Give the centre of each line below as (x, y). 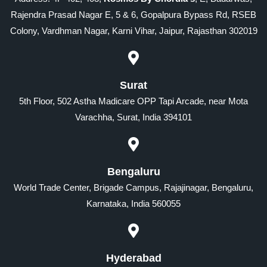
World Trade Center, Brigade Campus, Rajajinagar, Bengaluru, (133, 187)
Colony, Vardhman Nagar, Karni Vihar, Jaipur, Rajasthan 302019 (133, 30)
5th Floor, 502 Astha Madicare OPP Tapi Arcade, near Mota (133, 101)
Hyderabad (133, 258)
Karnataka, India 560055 (133, 203)
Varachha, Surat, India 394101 (133, 117)
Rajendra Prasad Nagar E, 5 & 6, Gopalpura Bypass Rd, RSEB (133, 14)
